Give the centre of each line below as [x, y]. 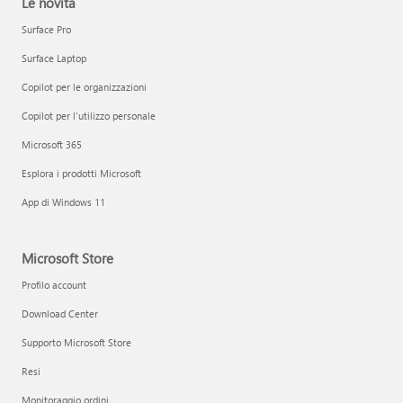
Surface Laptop [54, 58]
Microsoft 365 [52, 144]
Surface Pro [46, 29]
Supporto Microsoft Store [76, 342]
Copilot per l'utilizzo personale [89, 116]
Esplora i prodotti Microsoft [81, 173]
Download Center [60, 313]
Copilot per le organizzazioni [84, 87]
